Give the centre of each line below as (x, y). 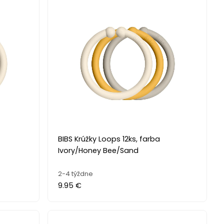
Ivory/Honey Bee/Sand (98, 150)
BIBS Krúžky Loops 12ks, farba (109, 139)
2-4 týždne (76, 173)
